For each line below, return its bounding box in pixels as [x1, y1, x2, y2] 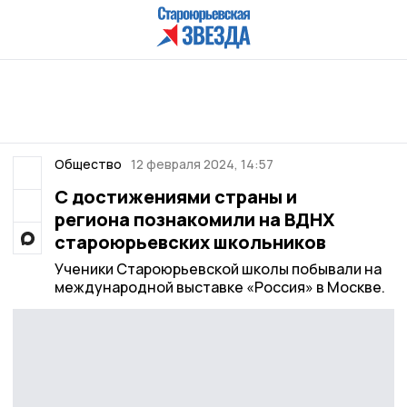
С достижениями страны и [54, 184, 297, 209]
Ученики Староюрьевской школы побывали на [54, 259, 382, 279]
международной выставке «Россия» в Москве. [54, 277, 385, 297]
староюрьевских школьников [54, 230, 326, 254]
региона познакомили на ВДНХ [54, 207, 334, 232]
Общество [54, 155, 122, 173]
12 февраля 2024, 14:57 [131, 155, 273, 173]
